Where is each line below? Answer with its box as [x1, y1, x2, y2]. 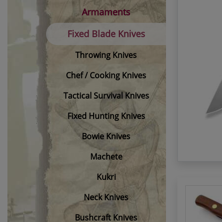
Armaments [82, 5, 130, 18]
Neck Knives [84, 191, 128, 203]
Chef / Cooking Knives [66, 69, 146, 81]
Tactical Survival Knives [63, 90, 149, 101]
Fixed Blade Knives [67, 27, 145, 40]
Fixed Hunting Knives [67, 110, 145, 121]
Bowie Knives [82, 130, 130, 142]
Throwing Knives [75, 49, 137, 60]
